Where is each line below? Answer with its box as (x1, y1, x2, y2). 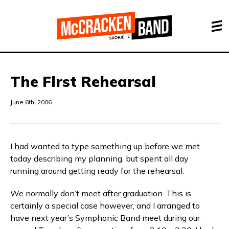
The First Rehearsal (10, 72, 156, 90)
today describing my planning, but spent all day (10, 153, 189, 164)
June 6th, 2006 (10, 98, 52, 106)
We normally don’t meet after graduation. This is (10, 188, 191, 198)
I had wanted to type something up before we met (10, 141, 200, 151)
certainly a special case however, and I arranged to (10, 200, 200, 211)
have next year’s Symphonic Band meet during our (10, 213, 200, 223)
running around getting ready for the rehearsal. (10, 166, 184, 176)
